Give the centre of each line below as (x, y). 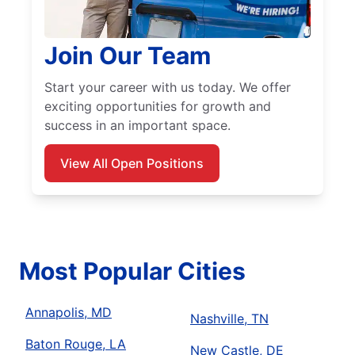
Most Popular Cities (132, 271)
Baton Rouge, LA (76, 344)
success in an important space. (137, 126)
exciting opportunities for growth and (158, 107)
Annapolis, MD (69, 313)
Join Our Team (128, 56)
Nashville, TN (229, 319)
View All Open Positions (132, 164)
